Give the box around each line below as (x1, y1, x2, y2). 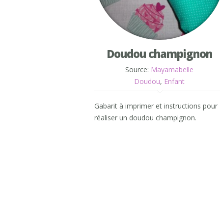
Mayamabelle (151, 65, 193, 74)
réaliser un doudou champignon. (94, 113, 196, 122)
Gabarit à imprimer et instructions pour (94, 101, 218, 110)
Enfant (164, 77, 185, 86)
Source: (125, 65, 151, 74)
